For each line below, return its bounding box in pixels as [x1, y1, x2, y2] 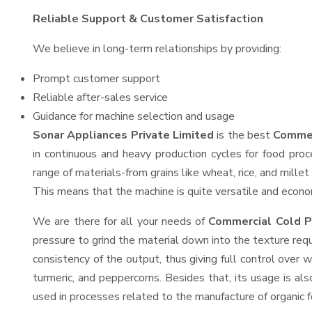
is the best [214, 127, 274, 143]
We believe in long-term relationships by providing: [33, 41, 281, 56]
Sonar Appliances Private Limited [33, 127, 214, 143]
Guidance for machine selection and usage [33, 109, 235, 124]
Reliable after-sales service [33, 90, 168, 105]
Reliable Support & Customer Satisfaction [33, 11, 263, 26]
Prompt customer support [33, 71, 160, 86]
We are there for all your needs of [33, 214, 209, 229]
